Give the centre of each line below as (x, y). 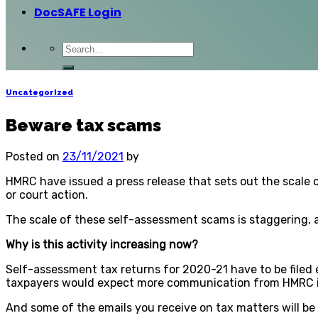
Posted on (34, 156)
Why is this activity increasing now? (102, 244)
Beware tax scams (83, 125)
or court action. (47, 194)
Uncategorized (39, 92)
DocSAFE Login (78, 12)
